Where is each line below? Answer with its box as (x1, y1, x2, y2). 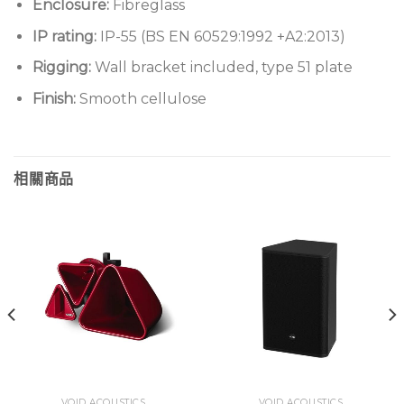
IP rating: (32, 27, 100, 45)
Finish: (32, 89, 76, 107)
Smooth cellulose (75, 89, 207, 107)
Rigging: (32, 59, 95, 77)
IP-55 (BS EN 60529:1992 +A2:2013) (99, 27, 345, 45)
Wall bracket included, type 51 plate (94, 59, 353, 77)
